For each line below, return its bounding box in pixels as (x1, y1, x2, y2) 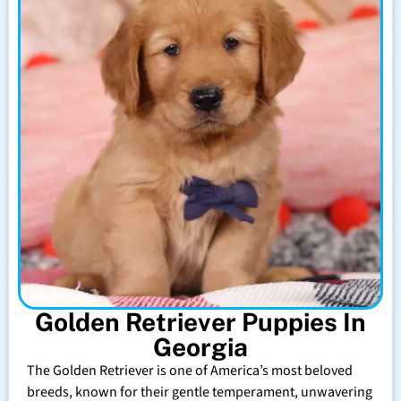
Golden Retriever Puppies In (35, 306, 366, 337)
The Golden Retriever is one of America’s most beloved (27, 360, 353, 380)
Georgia (153, 331, 248, 362)
